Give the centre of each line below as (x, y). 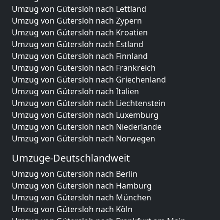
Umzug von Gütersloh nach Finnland (80, 56)
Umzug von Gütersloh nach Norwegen (83, 138)
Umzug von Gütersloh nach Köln (72, 209)
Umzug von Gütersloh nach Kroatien (80, 32)
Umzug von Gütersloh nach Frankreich (84, 68)
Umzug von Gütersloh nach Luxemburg (85, 115)
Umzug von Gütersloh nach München (82, 197)
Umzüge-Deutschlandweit (71, 158)
